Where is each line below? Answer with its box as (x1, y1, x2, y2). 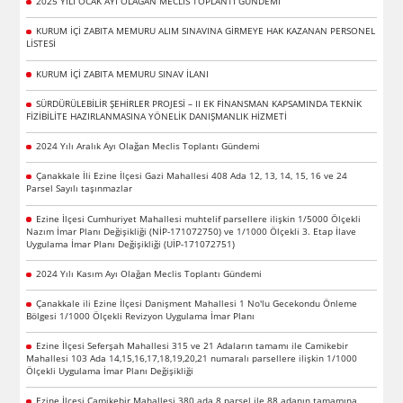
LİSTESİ (26, 37, 57, 50)
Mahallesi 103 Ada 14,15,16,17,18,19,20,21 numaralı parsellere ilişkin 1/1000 (26, 352, 358, 365)
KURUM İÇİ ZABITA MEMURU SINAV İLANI (35, 67, 209, 80)
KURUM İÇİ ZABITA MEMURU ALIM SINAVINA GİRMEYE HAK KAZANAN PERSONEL (35, 24, 375, 38)
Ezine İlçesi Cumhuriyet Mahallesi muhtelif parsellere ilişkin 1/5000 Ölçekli (35, 211, 361, 225)
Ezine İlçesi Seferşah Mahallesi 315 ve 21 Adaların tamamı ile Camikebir (35, 339, 348, 353)
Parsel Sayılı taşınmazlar (26, 182, 133, 195)
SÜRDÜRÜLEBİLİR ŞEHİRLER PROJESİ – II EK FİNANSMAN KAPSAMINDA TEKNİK (35, 96, 362, 110)
